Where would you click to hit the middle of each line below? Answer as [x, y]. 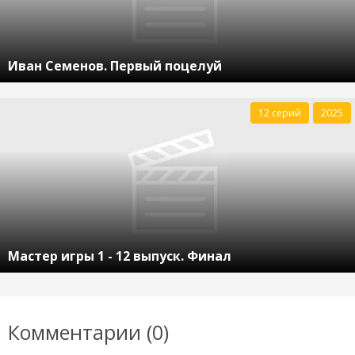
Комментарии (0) [88, 332]
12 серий [280, 113]
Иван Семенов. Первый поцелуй [115, 65]
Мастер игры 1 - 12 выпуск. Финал [120, 256]
